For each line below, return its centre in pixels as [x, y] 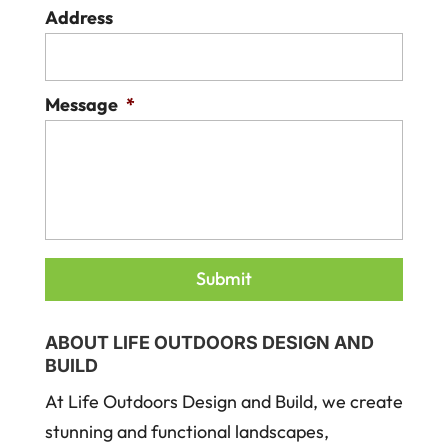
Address [78, 17]
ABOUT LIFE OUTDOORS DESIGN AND [209, 342]
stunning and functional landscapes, [186, 431]
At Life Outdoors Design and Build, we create [223, 401]
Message [81, 104]
